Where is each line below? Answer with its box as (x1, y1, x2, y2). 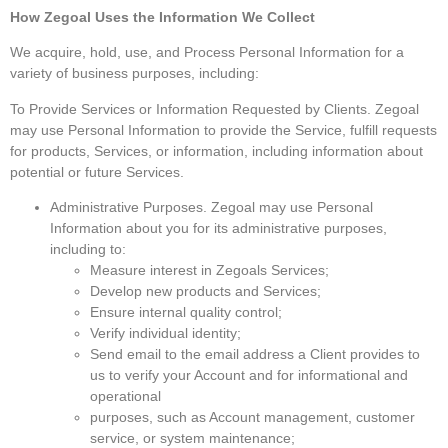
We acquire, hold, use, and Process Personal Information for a (10, 44, 404, 61)
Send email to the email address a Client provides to (90, 346, 420, 363)
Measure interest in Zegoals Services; (90, 262, 329, 279)
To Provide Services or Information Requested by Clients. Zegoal (10, 100, 419, 117)
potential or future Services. (10, 163, 184, 180)
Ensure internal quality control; (90, 304, 282, 321)
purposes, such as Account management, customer (90, 409, 415, 426)
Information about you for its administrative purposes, (50, 220, 387, 237)
